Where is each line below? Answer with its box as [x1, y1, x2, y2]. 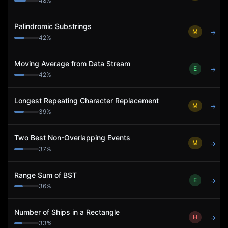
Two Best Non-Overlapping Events [14, 133, 130, 142]
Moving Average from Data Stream [14, 59, 130, 68]
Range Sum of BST [14, 170, 77, 179]
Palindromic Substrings [14, 22, 92, 31]
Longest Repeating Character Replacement [14, 96, 159, 105]
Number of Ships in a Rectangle [14, 208, 120, 216]
